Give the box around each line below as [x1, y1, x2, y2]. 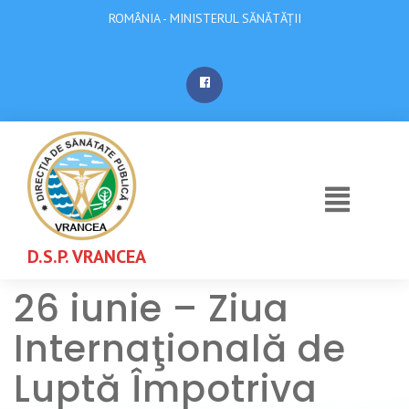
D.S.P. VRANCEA [27, 245, 146, 268]
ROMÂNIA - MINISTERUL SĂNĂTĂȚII [108, 10, 301, 26]
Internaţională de [14, 323, 346, 374]
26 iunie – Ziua [14, 283, 289, 334]
